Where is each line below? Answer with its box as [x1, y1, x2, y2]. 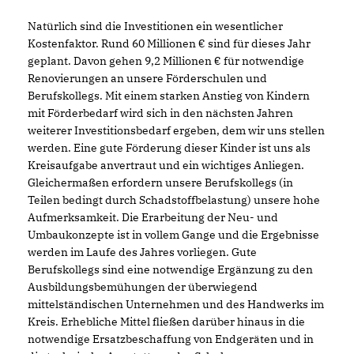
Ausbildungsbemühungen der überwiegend [28, 279, 258, 294]
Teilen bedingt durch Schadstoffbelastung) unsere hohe [28, 192, 320, 207]
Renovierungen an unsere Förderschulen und [28, 70, 267, 85]
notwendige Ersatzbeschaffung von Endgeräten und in [28, 331, 314, 346]
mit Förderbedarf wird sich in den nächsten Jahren [28, 105, 293, 120]
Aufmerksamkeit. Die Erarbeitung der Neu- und [28, 209, 278, 224]
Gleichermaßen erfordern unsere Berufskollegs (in [28, 175, 293, 190]
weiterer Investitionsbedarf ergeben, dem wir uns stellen [28, 122, 325, 137]
